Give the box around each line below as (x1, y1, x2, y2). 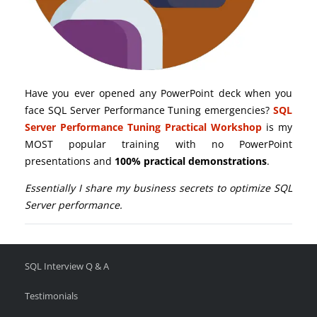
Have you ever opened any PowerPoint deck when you (25, 86, 292, 100)
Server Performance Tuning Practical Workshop (25, 120, 262, 134)
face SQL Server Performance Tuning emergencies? (25, 103, 270, 117)
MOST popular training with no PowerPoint (25, 137, 292, 151)
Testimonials (25, 290, 78, 303)
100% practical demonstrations (115, 154, 267, 168)
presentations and (25, 154, 115, 168)
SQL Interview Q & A (25, 260, 109, 273)
